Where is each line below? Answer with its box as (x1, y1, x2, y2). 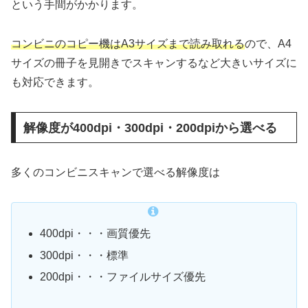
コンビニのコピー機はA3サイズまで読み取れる (11, 37, 245, 49)
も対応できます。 (11, 76, 99, 88)
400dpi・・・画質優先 (40, 228, 151, 240)
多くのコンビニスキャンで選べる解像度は (11, 166, 220, 179)
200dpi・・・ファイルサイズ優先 (40, 270, 206, 283)
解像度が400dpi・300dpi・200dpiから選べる (23, 120, 277, 135)
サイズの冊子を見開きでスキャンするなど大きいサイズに (11, 56, 297, 69)
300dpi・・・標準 (40, 249, 129, 261)
